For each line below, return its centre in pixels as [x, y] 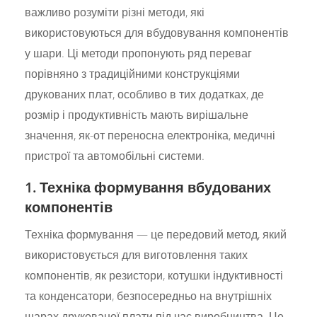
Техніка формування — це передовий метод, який [156, 234]
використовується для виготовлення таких [137, 254]
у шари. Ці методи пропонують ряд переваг [139, 53]
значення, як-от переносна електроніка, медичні [150, 135]
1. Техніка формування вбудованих [148, 187]
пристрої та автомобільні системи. [115, 155]
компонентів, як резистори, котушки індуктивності [154, 275]
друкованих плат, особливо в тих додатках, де [145, 94]
